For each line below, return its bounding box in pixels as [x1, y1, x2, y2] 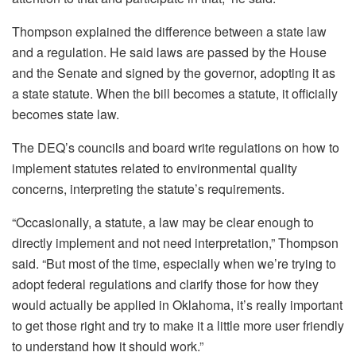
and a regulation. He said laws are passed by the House [12, 43, 327, 62]
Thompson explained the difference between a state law [12, 22, 327, 41]
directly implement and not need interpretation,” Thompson [12, 234, 339, 253]
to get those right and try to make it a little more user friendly [12, 316, 344, 335]
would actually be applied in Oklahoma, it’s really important [12, 296, 342, 315]
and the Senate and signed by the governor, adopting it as [12, 64, 335, 83]
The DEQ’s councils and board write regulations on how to [12, 138, 339, 157]
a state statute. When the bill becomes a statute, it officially [12, 84, 338, 103]
